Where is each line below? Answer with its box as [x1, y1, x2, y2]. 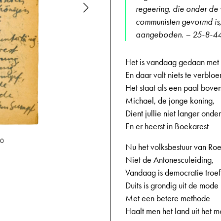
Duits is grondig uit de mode [125, 180, 219, 191]
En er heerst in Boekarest [125, 121, 209, 132]
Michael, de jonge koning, [125, 95, 215, 106]
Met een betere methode [125, 193, 210, 204]
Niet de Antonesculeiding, [125, 154, 214, 165]
